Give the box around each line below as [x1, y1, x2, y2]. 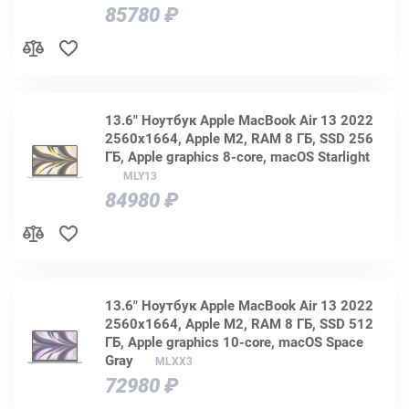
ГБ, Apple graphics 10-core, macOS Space [105, 333, 363, 351]
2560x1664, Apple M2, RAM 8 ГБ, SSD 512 [105, 315, 373, 332]
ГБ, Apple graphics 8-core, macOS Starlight [105, 148, 370, 165]
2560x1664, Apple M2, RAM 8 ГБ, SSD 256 [105, 130, 373, 147]
